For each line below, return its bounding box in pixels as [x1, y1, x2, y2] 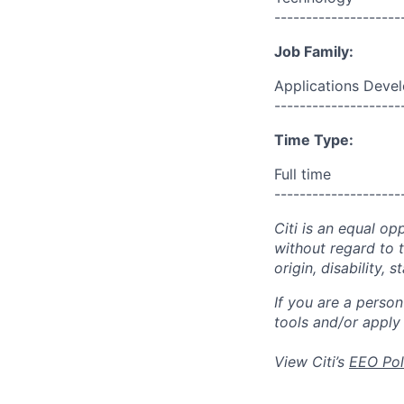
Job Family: [274, 42, 353, 60]
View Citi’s [274, 353, 349, 371]
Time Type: [274, 131, 353, 149]
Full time [274, 165, 331, 183]
